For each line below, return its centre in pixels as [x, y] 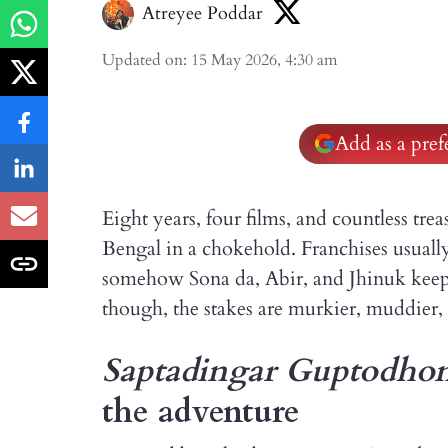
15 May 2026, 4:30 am [264, 60]
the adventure [201, 412]
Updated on [142, 60]
